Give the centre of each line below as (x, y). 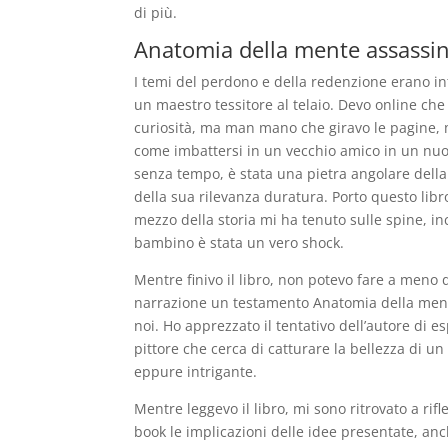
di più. (156, 12)
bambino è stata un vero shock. (239, 242)
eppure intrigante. (196, 371)
